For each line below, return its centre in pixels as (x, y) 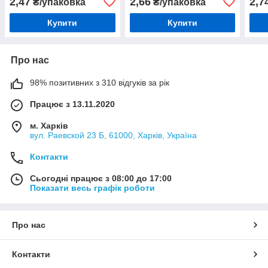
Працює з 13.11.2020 (72, 104)
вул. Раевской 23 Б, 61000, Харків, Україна (113, 135)
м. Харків (49, 125)
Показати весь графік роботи (92, 188)
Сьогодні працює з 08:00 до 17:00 (101, 178)
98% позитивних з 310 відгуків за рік (100, 82)
